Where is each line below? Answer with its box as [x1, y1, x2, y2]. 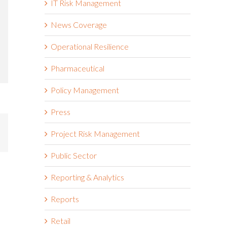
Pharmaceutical [51, 63, 104, 73]
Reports [51, 194, 79, 204]
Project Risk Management [51, 128, 140, 138]
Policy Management [51, 85, 119, 95]
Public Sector [51, 150, 97, 160]
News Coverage [51, 19, 107, 29]
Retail [51, 215, 70, 225]
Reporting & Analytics [51, 172, 124, 182]
